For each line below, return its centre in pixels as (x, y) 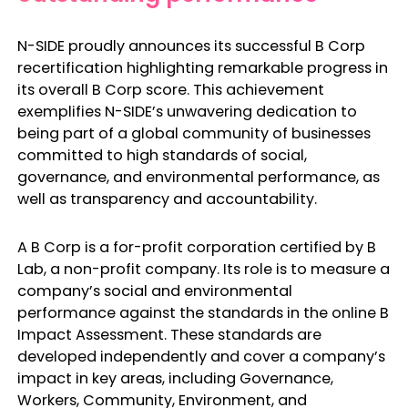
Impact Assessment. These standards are (169, 335)
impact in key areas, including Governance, (175, 379)
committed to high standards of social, (162, 155)
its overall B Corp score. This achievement (170, 89)
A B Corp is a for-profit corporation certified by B (196, 248)
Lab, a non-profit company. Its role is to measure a (203, 270)
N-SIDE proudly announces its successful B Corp (191, 46)
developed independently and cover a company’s (201, 357)
